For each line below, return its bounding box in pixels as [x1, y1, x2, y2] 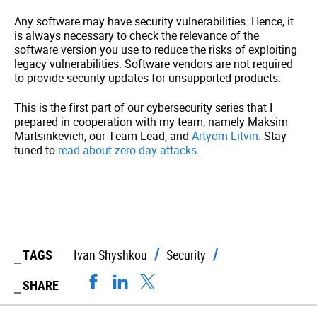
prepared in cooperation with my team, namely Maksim [14, 114, 288, 130]
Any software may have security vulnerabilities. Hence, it [14, 13, 294, 30]
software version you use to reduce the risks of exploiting [14, 42, 297, 58]
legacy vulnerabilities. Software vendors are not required [14, 56, 293, 72]
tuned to [14, 142, 58, 158]
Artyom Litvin [192, 128, 258, 144]
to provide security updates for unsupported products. [14, 70, 281, 86]
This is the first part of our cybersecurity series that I [14, 100, 272, 116]
